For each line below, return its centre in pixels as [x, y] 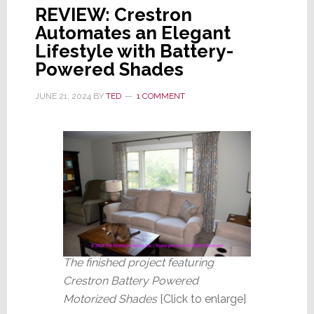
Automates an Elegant [132, 33]
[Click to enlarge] [201, 299]
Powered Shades [109, 69]
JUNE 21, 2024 [63, 96]
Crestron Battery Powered [130, 280]
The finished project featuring [138, 262]
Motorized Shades [110, 299]
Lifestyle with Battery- [134, 51]
